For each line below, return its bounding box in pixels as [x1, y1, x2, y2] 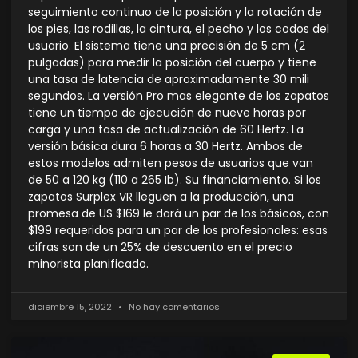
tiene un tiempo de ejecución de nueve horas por [28, 105, 306, 121]
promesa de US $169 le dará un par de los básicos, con [28, 205, 329, 222]
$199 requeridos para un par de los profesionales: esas [28, 222, 328, 239]
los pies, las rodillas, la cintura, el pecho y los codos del [28, 21, 329, 38]
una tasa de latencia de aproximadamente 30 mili [28, 71, 309, 88]
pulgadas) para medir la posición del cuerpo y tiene [28, 54, 316, 71]
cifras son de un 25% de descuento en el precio [28, 239, 292, 256]
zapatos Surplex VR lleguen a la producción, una [28, 189, 294, 205]
